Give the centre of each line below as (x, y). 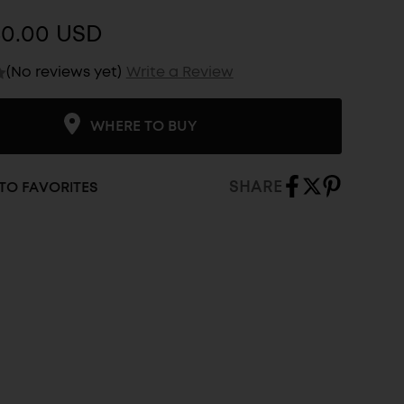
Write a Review (179, 71)
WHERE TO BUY (143, 127)
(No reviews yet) (64, 71)
